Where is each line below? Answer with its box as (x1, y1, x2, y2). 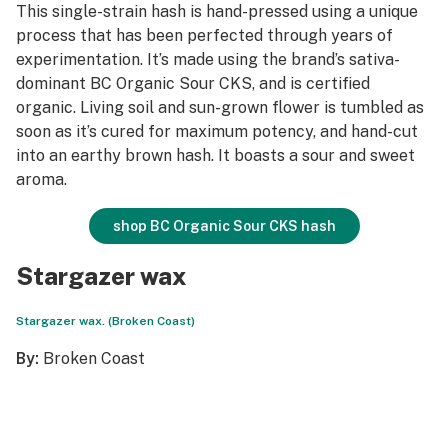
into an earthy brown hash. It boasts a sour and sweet (16, 146, 415, 165)
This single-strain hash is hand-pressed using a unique (16, 2, 418, 21)
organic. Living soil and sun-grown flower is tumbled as (16, 98, 424, 117)
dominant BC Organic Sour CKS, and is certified (16, 74, 370, 93)
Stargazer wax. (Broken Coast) (16, 314, 195, 328)
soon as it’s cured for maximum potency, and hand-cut (16, 122, 418, 141)
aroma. (16, 170, 67, 189)
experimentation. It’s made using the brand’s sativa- (16, 50, 400, 69)
